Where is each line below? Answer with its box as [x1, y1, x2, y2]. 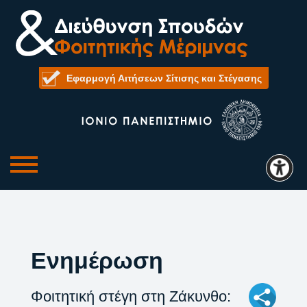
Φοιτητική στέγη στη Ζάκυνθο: [31, 288, 231, 305]
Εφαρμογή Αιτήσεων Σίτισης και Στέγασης [66, 73, 262, 84]
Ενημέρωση [31, 247, 163, 273]
